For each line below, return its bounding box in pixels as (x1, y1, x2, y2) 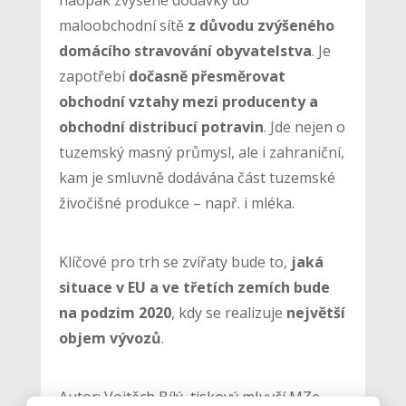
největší (282, 302, 345, 323)
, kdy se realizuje (170, 302, 283, 323)
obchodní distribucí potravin (58, 116, 264, 137)
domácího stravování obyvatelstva (58, 40, 312, 61)
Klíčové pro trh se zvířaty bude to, (58, 251, 287, 272)
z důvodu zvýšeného (183, 14, 334, 35)
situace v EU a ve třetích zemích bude (58, 276, 330, 297)
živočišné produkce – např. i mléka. (58, 192, 295, 213)
